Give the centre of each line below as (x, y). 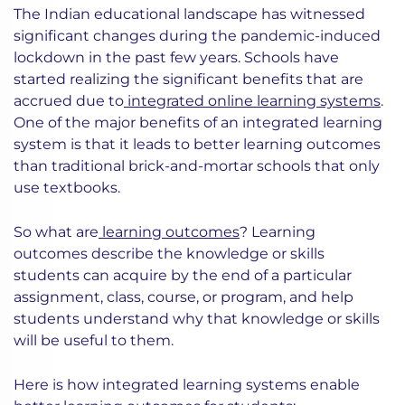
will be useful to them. (94, 341)
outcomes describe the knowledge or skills (169, 254)
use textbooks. (67, 188)
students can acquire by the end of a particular (183, 276)
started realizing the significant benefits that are (188, 80)
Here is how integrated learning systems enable (187, 385)
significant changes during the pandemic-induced (197, 36)
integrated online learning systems (252, 101)
